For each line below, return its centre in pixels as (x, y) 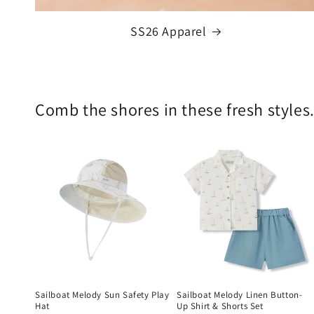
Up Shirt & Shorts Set (220, 306)
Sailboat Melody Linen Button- (239, 294)
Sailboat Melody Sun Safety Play (102, 294)
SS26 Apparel (169, 31)
